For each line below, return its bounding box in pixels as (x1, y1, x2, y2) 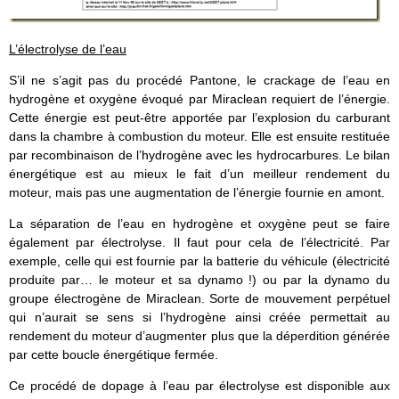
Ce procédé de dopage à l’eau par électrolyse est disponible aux (9, 378, 390, 393)
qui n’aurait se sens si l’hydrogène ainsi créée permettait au (9, 309, 390, 324)
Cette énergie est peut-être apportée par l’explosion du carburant (9, 110, 390, 125)
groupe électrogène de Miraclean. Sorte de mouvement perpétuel (9, 290, 390, 305)
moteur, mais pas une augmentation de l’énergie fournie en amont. (9, 184, 385, 199)
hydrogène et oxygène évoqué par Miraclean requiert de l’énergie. (9, 91, 390, 106)
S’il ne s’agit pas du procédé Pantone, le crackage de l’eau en (9, 72, 390, 87)
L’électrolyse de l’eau (9, 41, 126, 56)
